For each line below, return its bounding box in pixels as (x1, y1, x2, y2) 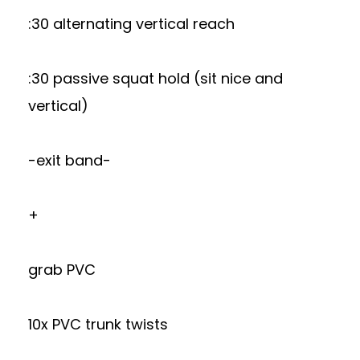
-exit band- (28, 150, 111, 170)
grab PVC (28, 260, 96, 280)
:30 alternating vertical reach (28, 14, 235, 34)
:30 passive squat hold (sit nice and (28, 68, 283, 88)
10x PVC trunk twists (28, 314, 168, 334)
